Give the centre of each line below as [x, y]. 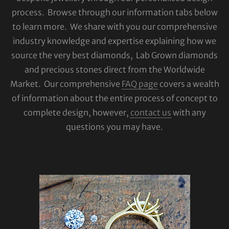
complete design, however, [77, 112]
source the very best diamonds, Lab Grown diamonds [114, 55]
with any [188, 112]
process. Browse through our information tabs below [114, 12]
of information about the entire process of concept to [114, 98]
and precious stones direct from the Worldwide [114, 70]
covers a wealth [188, 84]
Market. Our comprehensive [66, 84]
